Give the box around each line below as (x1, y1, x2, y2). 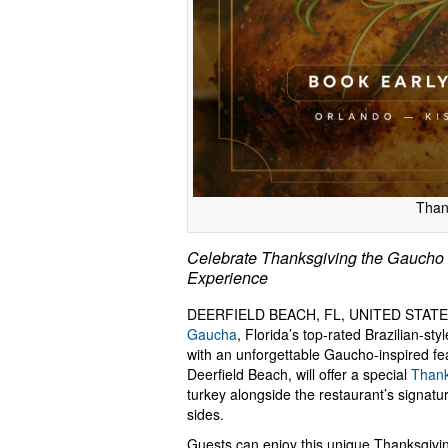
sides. (187, 404, 224, 425)
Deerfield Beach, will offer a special (187, 364, 411, 385)
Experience (187, 266, 268, 290)
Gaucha (187, 324, 237, 345)
